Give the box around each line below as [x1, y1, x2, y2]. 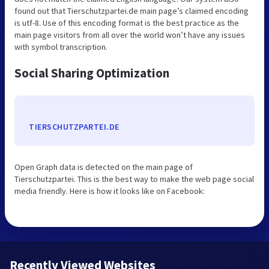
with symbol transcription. [14, 41, 107, 52]
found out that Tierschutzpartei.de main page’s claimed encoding [14, 5, 249, 16]
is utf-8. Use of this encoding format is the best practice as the [14, 17, 239, 28]
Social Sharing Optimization [14, 64, 169, 81]
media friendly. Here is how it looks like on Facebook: [14, 185, 205, 196]
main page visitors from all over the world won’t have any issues [14, 29, 245, 40]
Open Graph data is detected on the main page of [14, 161, 193, 172]
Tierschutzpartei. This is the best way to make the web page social [14, 173, 254, 184]
